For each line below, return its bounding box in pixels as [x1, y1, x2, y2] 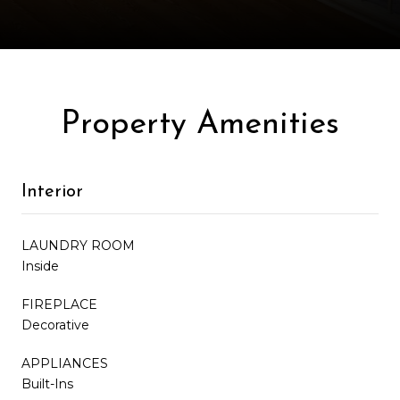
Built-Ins [21, 375, 73, 392]
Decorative [21, 316, 89, 333]
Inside [21, 257, 59, 274]
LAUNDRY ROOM [21, 237, 135, 254]
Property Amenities [61, 108, 339, 141]
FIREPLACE [21, 296, 97, 312]
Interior [21, 182, 83, 201]
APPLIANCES [21, 354, 108, 371]
